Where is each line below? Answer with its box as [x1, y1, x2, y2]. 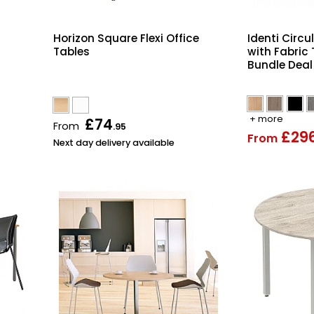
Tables [53, 43, 90, 59]
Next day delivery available [53, 137, 175, 149]
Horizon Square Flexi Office [53, 30, 199, 46]
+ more [250, 112, 284, 125]
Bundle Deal [247, 57, 313, 72]
